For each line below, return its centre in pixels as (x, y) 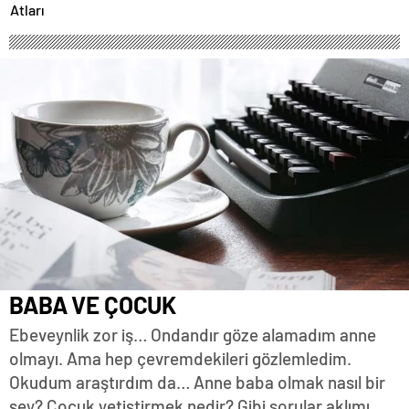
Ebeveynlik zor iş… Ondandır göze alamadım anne (193, 335)
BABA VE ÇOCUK (93, 305)
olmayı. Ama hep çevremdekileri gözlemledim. (180, 359)
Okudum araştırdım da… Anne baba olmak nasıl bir (197, 383)
